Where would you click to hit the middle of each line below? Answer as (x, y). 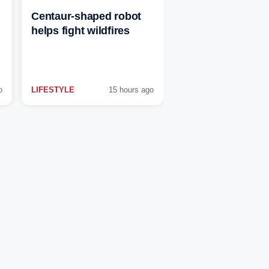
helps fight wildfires (80, 31)
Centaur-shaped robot (86, 17)
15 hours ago (131, 90)
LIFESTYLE (53, 90)
